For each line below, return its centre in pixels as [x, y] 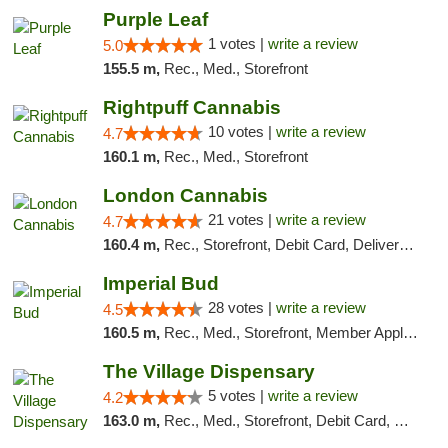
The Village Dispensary [208, 371]
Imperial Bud [160, 283]
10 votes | [241, 131]
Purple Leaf [155, 19]
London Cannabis [185, 195]
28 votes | [241, 307]
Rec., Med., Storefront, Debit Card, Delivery [278, 420]
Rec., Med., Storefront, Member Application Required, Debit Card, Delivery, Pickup [283, 332]
